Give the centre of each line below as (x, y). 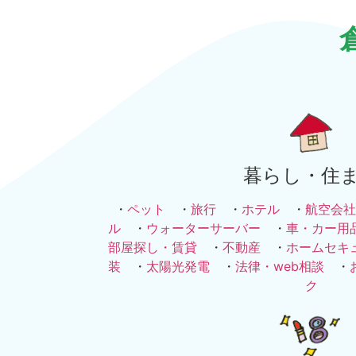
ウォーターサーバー (203, 228)
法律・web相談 (280, 266)
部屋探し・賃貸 (153, 247)
